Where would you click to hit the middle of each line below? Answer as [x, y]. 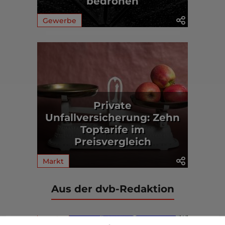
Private [113, 105]
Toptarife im [113, 129]
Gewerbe [60, 20]
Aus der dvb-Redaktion [113, 189]
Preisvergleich [113, 141]
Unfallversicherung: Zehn [113, 117]
